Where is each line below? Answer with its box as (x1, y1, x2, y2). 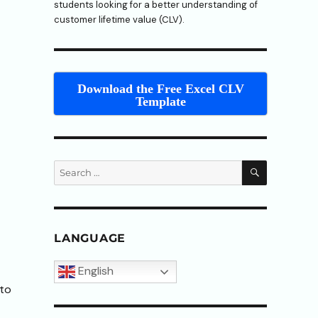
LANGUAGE (54, 231, 126, 245)
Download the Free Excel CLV (77, 81, 244, 96)
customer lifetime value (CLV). (54, 13, 185, 26)
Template (135, 94, 186, 109)
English (75, 263, 114, 278)
